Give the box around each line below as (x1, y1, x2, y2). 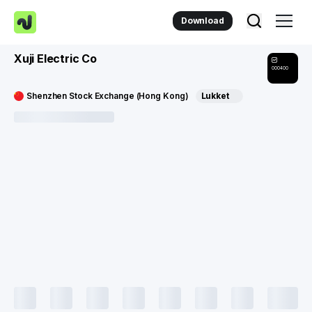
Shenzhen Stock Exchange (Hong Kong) (26, 91, 189, 101)
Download (180, 15, 224, 26)
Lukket (201, 91, 229, 101)
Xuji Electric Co (14, 52, 97, 65)
